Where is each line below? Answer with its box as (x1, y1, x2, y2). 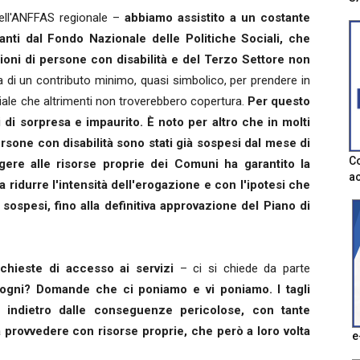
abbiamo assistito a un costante (124, 10, 311, 26)
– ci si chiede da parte (174, 261, 310, 276)
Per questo (247, 94, 311, 109)
